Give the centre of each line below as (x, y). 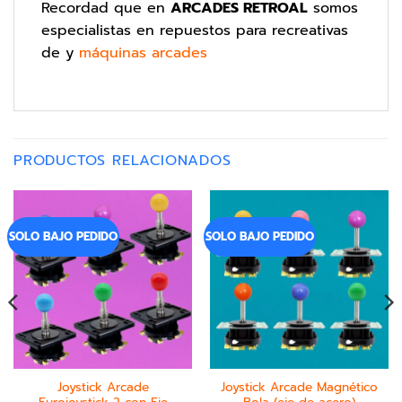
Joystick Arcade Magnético (299, 388)
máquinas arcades (143, 52)
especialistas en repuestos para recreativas (195, 30)
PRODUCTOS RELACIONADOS (122, 160)
